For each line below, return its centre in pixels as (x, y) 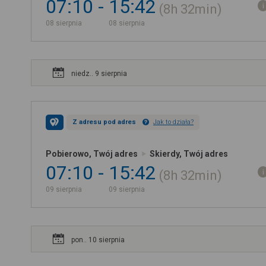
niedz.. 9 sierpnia (99, 74)
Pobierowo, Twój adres (92, 154)
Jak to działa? (173, 122)
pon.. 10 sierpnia (98, 240)
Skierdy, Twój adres (189, 154)
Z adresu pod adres (104, 122)
